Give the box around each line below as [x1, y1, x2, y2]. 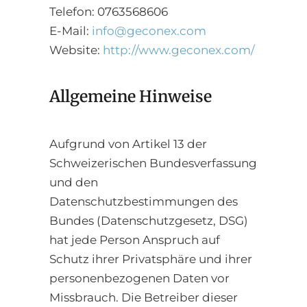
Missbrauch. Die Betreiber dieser [49, 290, 238, 304]
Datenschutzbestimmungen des [49, 194, 238, 208]
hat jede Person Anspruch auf [49, 232, 220, 247]
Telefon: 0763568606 [49, 4, 168, 19]
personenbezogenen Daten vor [49, 271, 230, 285]
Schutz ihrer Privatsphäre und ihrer [49, 251, 252, 266]
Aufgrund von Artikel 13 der [49, 136, 207, 151]
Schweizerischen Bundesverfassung [49, 156, 257, 170]
